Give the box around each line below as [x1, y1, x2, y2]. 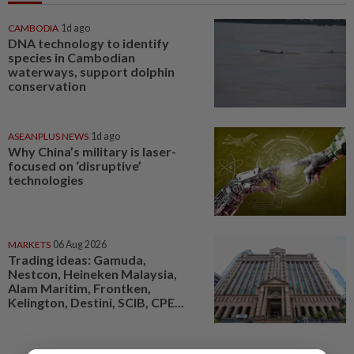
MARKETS [8, 238, 51, 250]
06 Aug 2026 [53, 238, 107, 250]
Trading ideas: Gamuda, [8, 251, 146, 267]
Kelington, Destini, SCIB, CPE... [8, 294, 184, 310]
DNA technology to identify [8, 36, 169, 51]
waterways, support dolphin [8, 64, 175, 80]
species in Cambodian [8, 50, 135, 66]
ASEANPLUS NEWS [8, 130, 88, 143]
